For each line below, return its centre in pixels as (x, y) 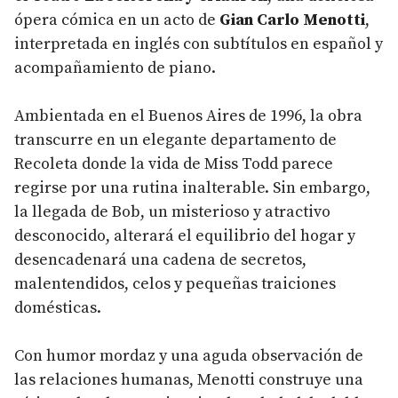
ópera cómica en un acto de (117, 20)
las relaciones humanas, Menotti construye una (189, 379)
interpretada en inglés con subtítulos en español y (199, 44)
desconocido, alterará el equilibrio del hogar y (185, 235)
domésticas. (58, 307)
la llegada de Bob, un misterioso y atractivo (172, 211)
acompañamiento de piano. (115, 68)
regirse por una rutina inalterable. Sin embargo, (192, 187)
